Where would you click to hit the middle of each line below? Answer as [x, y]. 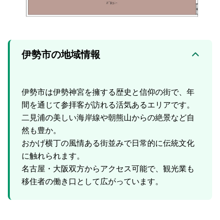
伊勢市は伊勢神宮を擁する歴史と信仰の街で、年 [108, 92]
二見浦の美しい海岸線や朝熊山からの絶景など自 [108, 117]
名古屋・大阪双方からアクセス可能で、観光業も [108, 168]
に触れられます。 [53, 156]
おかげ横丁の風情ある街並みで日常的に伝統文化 [108, 143]
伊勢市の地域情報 [61, 54]
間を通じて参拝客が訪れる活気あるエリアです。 [108, 105]
